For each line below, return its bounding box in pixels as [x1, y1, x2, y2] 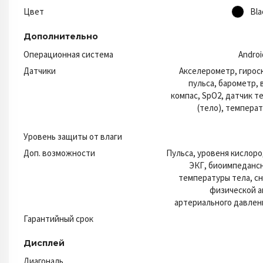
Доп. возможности [23, 147, 95, 159]
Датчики [23, 65, 56, 76]
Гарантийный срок [23, 213, 93, 224]
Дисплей [23, 237, 65, 248]
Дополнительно [23, 31, 98, 42]
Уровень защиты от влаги [23, 130, 122, 142]
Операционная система [23, 48, 113, 60]
